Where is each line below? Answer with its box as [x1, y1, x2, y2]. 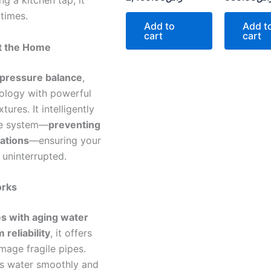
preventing [48, 118, 100, 131]
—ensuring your [29, 134, 101, 146]
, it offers [50, 227, 92, 240]
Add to [143, 20, 175, 33]
